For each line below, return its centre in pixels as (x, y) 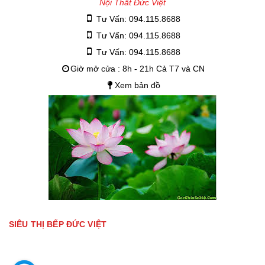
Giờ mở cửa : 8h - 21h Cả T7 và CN (137, 69)
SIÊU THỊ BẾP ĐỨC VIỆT (58, 224)
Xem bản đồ (137, 85)
